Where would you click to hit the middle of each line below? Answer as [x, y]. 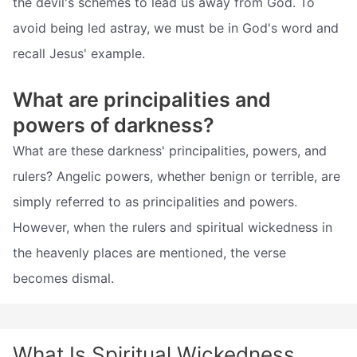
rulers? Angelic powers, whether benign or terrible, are [177, 176]
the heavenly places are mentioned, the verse [149, 253]
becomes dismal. [63, 278]
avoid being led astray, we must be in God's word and [176, 28]
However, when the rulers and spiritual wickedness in [173, 227]
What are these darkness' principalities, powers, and [170, 151]
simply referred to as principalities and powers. [155, 202]
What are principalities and [142, 100]
